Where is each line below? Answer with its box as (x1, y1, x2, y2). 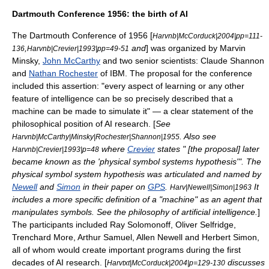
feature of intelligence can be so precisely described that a (12, 94, 233, 103)
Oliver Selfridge (175, 220, 234, 229)
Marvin (220, 43, 246, 53)
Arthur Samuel (77, 232, 132, 242)
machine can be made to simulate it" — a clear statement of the (12, 106, 253, 116)
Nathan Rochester (29, 68, 98, 78)
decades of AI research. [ (12, 258, 107, 267)
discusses (225, 258, 265, 267)
